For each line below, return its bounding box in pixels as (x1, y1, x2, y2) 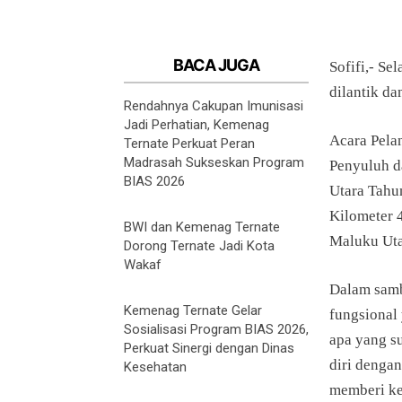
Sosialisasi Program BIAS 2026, (124, 321, 309, 338)
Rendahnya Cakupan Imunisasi (124, 98, 303, 115)
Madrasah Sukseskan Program (124, 154, 304, 171)
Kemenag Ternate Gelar (124, 302, 262, 319)
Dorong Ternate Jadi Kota (124, 238, 275, 255)
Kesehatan (124, 359, 187, 376)
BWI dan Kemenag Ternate (124, 219, 280, 236)
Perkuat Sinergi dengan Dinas (124, 340, 294, 357)
